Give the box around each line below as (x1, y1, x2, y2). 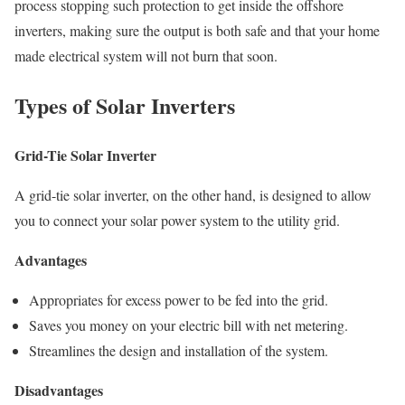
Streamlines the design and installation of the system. (29, 341, 328, 361)
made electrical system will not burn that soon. (14, 46, 278, 66)
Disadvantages (14, 380, 103, 401)
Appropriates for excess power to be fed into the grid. (29, 290, 328, 310)
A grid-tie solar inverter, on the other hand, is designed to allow (14, 185, 372, 205)
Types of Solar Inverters (14, 89, 235, 122)
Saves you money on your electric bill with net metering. (29, 316, 348, 335)
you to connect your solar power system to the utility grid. (14, 211, 340, 231)
